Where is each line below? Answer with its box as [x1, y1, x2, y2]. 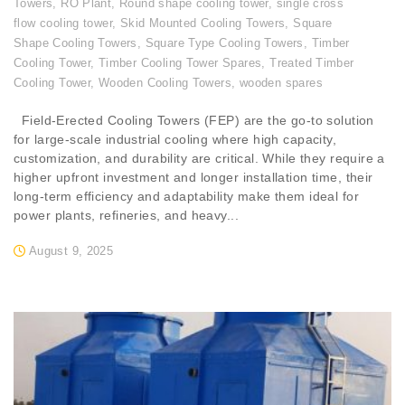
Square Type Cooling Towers [145, 36, 304, 51]
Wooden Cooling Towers [98, 76, 232, 90]
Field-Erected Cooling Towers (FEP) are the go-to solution [14, 113, 374, 128]
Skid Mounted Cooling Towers [119, 16, 286, 31]
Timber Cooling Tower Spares [98, 56, 262, 71]
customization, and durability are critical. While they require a [14, 151, 385, 166]
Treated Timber [269, 56, 354, 71]
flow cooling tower [14, 16, 113, 31]
